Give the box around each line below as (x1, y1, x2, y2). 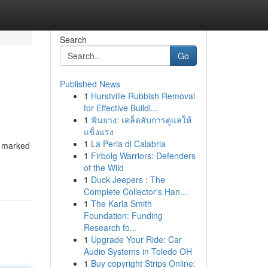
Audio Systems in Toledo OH (83, 245, 192, 257)
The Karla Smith (90, 197, 152, 209)
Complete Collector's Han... (83, 185, 187, 197)
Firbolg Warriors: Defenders (90, 150, 196, 162)
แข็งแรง (83, 126, 114, 138)
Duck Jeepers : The (90, 173, 165, 185)
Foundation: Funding (83, 209, 163, 221)
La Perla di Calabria (90, 138, 166, 150)
